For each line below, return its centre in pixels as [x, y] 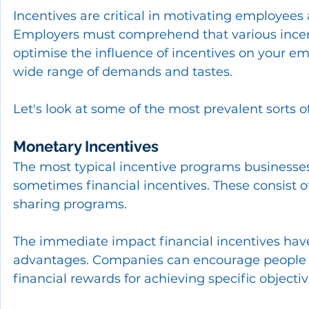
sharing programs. [70, 204]
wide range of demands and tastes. [123, 71]
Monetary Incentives [86, 146]
